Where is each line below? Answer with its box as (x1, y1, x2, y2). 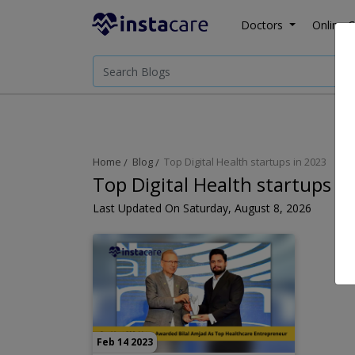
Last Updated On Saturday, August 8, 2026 (93, 200, 311, 216)
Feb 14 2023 (97, 335, 153, 349)
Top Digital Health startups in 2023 (164, 155, 326, 170)
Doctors (241, 17, 283, 32)
